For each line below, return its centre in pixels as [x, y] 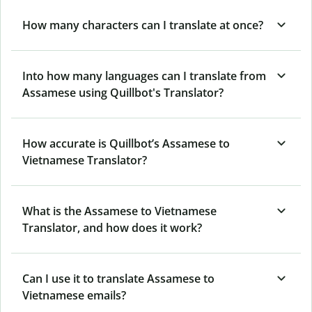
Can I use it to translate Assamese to [118, 278]
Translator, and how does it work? [112, 227]
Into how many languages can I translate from [144, 76]
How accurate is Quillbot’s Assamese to [126, 143]
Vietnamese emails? [74, 295]
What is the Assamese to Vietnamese [119, 211]
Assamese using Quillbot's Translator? [123, 92]
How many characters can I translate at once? [143, 25]
